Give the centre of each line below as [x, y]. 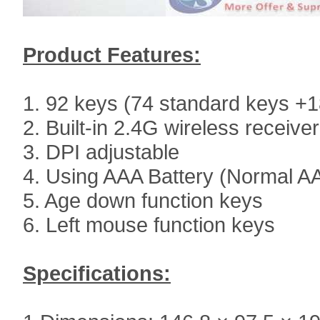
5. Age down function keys [143, 200]
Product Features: [112, 55]
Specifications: [97, 273]
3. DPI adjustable [101, 152]
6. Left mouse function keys [149, 225]
